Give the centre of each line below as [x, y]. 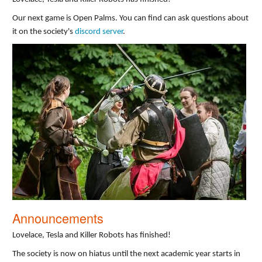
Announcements [58, 218]
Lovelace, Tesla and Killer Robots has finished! [92, 235]
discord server [99, 32]
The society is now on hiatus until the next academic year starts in [126, 254]
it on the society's [44, 32]
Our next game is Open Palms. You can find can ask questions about [130, 19]
